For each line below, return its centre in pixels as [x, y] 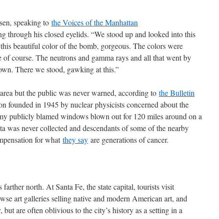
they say [75, 140]
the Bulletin [177, 93]
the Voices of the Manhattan [95, 22]
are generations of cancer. [128, 140]
